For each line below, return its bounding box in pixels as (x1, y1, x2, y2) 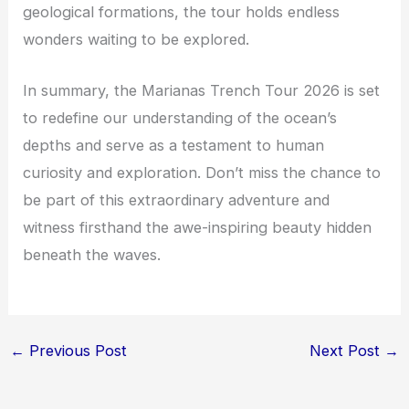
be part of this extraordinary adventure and (23, 190, 330, 209)
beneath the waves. (23, 245, 162, 264)
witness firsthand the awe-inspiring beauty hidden (23, 217, 372, 236)
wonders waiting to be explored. (23, 29, 250, 48)
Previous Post (24, 341, 127, 361)
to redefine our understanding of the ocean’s (23, 108, 338, 127)
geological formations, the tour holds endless (23, 2, 341, 21)
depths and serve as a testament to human (23, 135, 325, 154)
